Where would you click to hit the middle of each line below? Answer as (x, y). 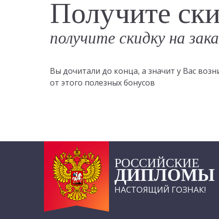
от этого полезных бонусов (102, 83)
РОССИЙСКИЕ (157, 163)
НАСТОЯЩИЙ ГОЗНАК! (160, 190)
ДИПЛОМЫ (164, 175)
